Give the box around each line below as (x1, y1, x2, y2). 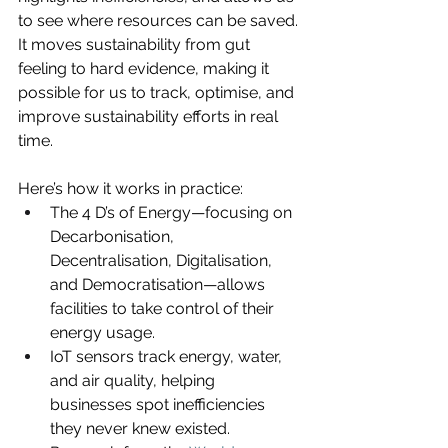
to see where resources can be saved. (18, 10, 302, 30)
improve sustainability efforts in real (18, 106, 282, 126)
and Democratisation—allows (50, 274, 269, 294)
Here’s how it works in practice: (18, 178, 243, 198)
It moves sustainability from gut (18, 34, 254, 54)
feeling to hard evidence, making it (18, 58, 273, 78)
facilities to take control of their (50, 298, 278, 318)
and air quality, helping (50, 370, 219, 390)
